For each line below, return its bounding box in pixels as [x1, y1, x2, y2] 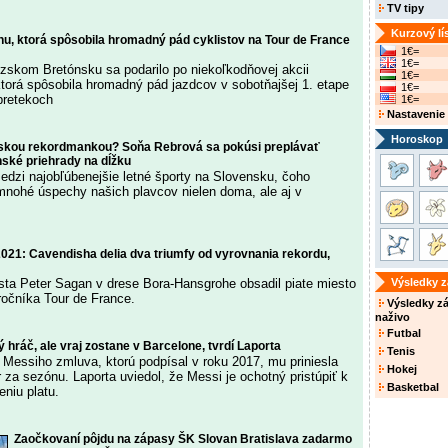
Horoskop [391, 133, 443, 145]
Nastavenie [384, 108, 445, 120]
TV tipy [384, 2, 424, 14]
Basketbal [384, 381, 439, 393]
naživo [375, 311, 410, 323]
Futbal [384, 327, 421, 339]
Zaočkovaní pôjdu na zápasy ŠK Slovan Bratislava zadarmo [14, 432, 352, 446]
